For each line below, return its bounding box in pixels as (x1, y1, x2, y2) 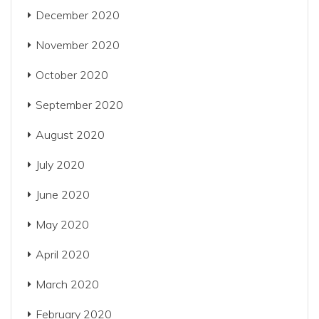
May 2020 (36, 217, 89, 231)
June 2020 (36, 187, 90, 202)
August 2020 (36, 127, 105, 142)
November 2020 (36, 38, 120, 52)
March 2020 (36, 277, 99, 291)
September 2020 (36, 98, 123, 112)
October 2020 (36, 68, 108, 82)
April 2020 (36, 247, 90, 261)
